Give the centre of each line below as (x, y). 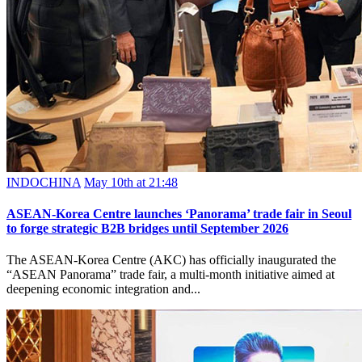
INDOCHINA (44, 182)
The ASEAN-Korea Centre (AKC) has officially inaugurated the (171, 260)
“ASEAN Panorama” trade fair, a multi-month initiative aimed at (170, 275)
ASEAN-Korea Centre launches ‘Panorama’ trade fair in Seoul (179, 214)
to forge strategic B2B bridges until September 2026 (147, 229)
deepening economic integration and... (103, 289)
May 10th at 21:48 (131, 182)
